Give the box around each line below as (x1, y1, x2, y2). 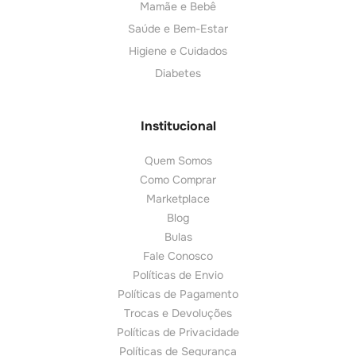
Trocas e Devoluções (124, 306, 232, 321)
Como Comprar (140, 172, 216, 188)
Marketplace (146, 192, 210, 207)
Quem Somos (144, 153, 212, 168)
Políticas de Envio (133, 268, 223, 283)
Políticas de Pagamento (118, 287, 238, 302)
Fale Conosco (143, 249, 213, 264)
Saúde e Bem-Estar (128, 21, 228, 37)
